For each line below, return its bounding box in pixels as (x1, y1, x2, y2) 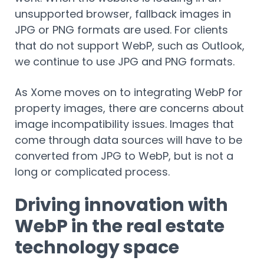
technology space (15, 235, 183, 260)
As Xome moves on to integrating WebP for (15, 84, 243, 100)
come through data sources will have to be (15, 132, 242, 147)
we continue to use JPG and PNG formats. (15, 54, 235, 69)
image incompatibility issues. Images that (15, 116, 234, 131)
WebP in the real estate (15, 213, 225, 239)
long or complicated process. (15, 164, 173, 179)
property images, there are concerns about (15, 100, 244, 115)
